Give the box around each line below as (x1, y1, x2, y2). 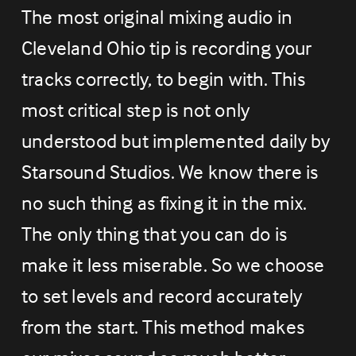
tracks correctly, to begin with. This (21, 66, 305, 91)
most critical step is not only (21, 97, 250, 122)
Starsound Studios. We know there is (21, 159, 319, 184)
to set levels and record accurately (21, 283, 303, 308)
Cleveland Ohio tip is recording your (21, 35, 312, 60)
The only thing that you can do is (21, 221, 287, 246)
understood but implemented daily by (21, 128, 331, 153)
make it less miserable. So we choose (21, 252, 325, 277)
